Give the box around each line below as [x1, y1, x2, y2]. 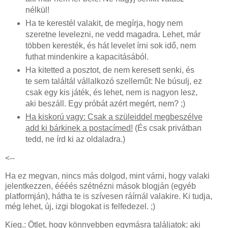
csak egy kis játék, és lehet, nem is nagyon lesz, [25, 88, 197, 97]
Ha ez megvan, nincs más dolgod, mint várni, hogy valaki [5, 172, 210, 181]
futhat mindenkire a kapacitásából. [25, 52, 149, 61]
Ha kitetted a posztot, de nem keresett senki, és [25, 65, 194, 74]
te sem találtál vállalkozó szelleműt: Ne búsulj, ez [25, 76, 202, 85]
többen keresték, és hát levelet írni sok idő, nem [25, 41, 196, 50]
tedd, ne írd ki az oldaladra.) [25, 134, 125, 144]
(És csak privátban [132, 123, 202, 132]
